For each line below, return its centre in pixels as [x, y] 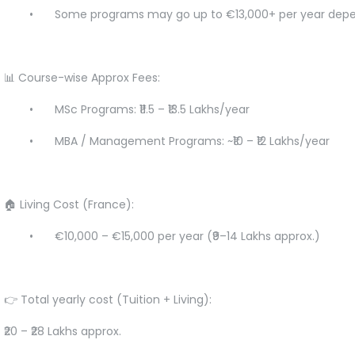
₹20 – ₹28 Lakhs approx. [63, 331]
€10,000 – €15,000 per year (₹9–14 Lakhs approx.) [191, 236]
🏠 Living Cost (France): [69, 204]
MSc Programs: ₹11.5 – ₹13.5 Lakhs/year [155, 109]
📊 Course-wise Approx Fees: [82, 77]
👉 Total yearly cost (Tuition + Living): [108, 299]
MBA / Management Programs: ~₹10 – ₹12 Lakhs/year [195, 141]
